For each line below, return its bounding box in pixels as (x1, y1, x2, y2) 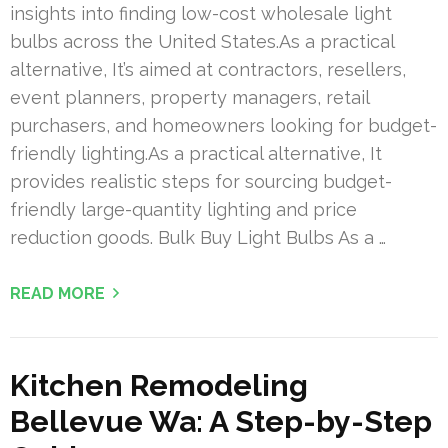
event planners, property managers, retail (10, 86, 369, 108)
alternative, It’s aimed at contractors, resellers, (10, 58, 406, 80)
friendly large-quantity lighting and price (10, 198, 357, 220)
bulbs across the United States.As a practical (10, 30, 394, 52)
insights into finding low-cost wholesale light (10, 2, 392, 24)
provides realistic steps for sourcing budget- (10, 170, 392, 192)
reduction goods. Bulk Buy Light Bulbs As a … (10, 226, 386, 248)
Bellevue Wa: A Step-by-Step (10, 403, 432, 439)
